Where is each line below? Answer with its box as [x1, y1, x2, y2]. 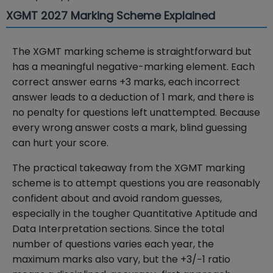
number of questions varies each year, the [12, 237, 214, 252]
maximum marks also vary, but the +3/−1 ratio [12, 252, 230, 267]
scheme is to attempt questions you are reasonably [12, 176, 260, 191]
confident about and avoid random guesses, [12, 191, 222, 206]
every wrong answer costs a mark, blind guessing [12, 121, 247, 135]
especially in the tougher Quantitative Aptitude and [12, 207, 257, 221]
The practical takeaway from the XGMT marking [12, 161, 245, 175]
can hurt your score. [12, 136, 108, 151]
